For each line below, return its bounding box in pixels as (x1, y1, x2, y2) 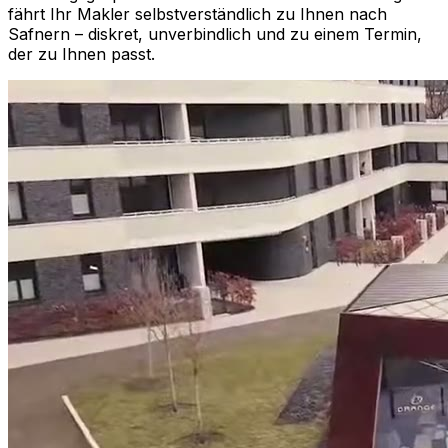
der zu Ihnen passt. (8, 43, 155, 64)
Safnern (8, 23, 70, 44)
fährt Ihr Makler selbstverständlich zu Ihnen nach (8, 3, 387, 24)
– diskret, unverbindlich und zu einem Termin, (70, 23, 422, 44)
